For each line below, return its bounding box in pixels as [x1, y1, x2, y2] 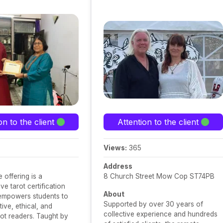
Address [104, 162, 132, 170]
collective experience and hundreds [104, 210, 218, 218]
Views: [104, 144, 127, 152]
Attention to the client [117, 117, 201, 127]
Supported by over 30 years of [104, 200, 203, 208]
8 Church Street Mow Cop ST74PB [104, 172, 215, 180]
